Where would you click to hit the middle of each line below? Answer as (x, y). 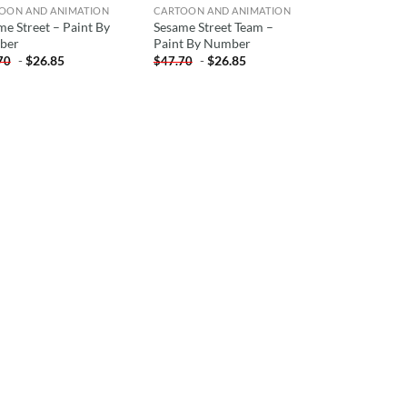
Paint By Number (202, 43)
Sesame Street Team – (213, 26)
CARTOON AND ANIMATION (222, 10)
